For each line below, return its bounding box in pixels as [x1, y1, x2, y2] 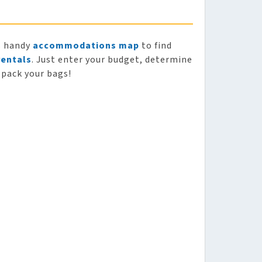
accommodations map [33, 39, 139, 52]
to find [139, 39, 172, 52]
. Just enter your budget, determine [32, 53, 192, 66]
